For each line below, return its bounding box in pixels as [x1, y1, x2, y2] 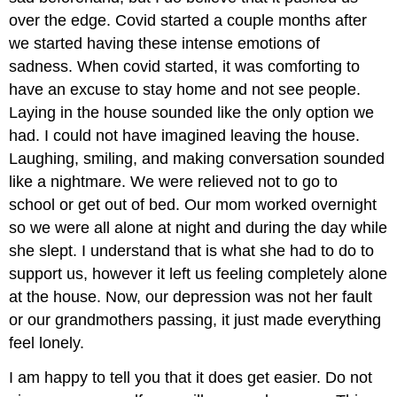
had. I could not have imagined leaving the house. [9, 127, 361, 145]
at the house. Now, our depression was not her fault [9, 288, 373, 307]
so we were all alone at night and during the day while [9, 219, 388, 237]
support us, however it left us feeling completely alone [9, 265, 388, 284]
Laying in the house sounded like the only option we [9, 104, 375, 122]
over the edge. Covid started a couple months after [9, 12, 368, 30]
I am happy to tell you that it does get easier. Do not [9, 368, 373, 386]
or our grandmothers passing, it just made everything [9, 311, 382, 330]
